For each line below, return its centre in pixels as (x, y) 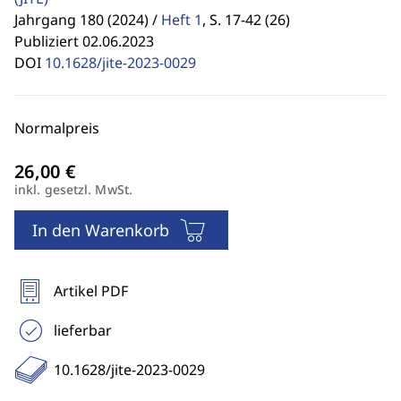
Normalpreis (57, 128)
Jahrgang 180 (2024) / (86, 20)
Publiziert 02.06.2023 (84, 41)
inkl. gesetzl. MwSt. (73, 189)
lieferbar (83, 330)
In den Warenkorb (101, 230)
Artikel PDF (91, 291)
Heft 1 (182, 20)
